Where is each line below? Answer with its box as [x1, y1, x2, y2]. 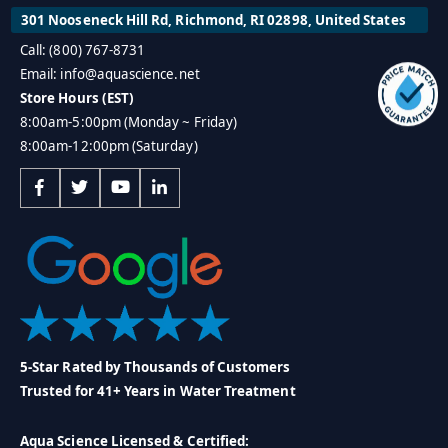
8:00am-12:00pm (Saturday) [20, 137, 198, 156]
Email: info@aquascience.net [20, 65, 200, 84]
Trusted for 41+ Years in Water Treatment [20, 381, 296, 400]
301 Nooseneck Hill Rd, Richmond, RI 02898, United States [21, 11, 406, 30]
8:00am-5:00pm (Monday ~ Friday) [20, 113, 238, 132]
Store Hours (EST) [20, 89, 135, 108]
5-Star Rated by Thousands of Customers [20, 357, 291, 376]
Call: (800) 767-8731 [20, 41, 146, 60]
